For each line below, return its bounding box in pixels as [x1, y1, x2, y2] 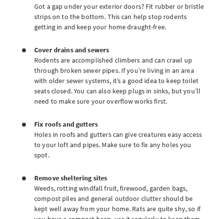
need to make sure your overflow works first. [34, 97, 169, 106]
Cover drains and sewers [34, 45, 111, 54]
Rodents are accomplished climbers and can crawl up [34, 56, 193, 65]
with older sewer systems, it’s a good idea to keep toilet [34, 76, 198, 85]
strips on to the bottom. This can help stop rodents [34, 12, 187, 21]
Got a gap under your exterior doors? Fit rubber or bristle [34, 2, 204, 11]
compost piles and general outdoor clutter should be [34, 194, 193, 203]
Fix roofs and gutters [34, 120, 101, 129]
